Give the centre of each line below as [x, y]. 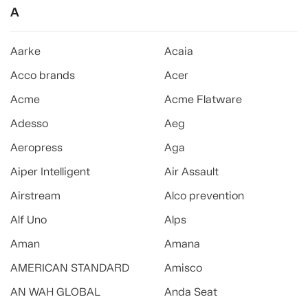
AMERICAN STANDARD [70, 268]
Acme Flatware [203, 99]
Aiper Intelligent [50, 172]
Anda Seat [191, 292]
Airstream [35, 196]
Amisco [183, 268]
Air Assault [191, 172]
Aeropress [36, 147]
